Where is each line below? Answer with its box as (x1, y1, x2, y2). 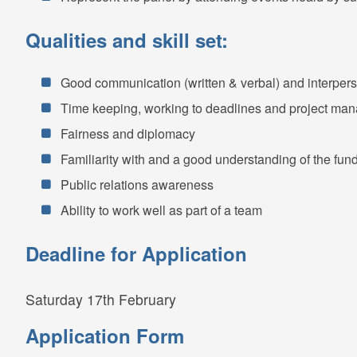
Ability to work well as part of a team (60, 200, 262, 219)
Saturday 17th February (25, 288, 176, 309)
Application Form (25, 321, 184, 349)
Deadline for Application (25, 239, 247, 267)
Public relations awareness (60, 175, 214, 194)
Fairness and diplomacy (60, 124, 195, 143)
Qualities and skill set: (25, 25, 228, 53)
